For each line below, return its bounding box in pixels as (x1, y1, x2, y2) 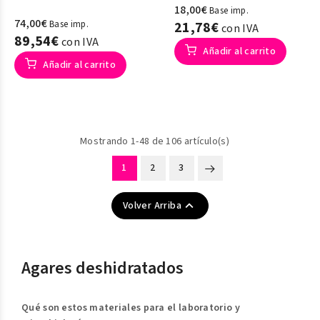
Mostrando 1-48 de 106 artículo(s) (80, 134, 229, 149)
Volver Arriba (122, 199, 182, 213)
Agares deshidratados (21, 256, 184, 281)
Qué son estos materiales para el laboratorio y (21, 301, 240, 315)
